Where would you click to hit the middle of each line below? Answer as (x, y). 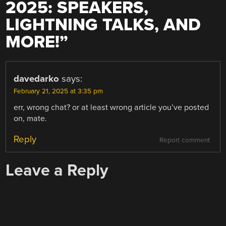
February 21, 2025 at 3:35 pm (59, 92)
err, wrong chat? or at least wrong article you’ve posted (111, 108)
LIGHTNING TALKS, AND (103, 25)
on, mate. (31, 119)
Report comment (184, 140)
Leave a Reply (57, 171)
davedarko (37, 79)
